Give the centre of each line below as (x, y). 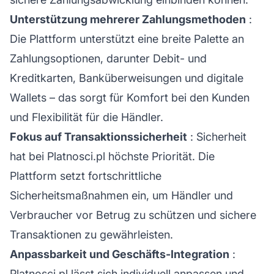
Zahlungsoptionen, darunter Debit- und (108, 58)
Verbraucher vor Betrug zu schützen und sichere (133, 215)
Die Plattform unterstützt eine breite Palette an (127, 39)
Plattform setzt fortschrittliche (86, 176)
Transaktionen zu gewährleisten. (91, 234)
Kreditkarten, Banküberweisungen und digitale (127, 78)
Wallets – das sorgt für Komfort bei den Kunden (130, 97)
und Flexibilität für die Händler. (87, 117)
